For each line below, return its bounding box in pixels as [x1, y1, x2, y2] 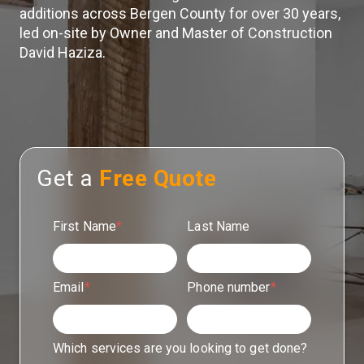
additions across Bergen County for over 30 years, [19, 5, 340, 22]
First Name [53, 219, 116, 234]
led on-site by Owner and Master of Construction [19, 24, 332, 41]
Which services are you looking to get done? [53, 340, 308, 356]
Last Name [187, 219, 250, 234]
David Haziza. [19, 44, 109, 61]
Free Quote [99, 165, 216, 192]
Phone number [187, 279, 271, 295]
